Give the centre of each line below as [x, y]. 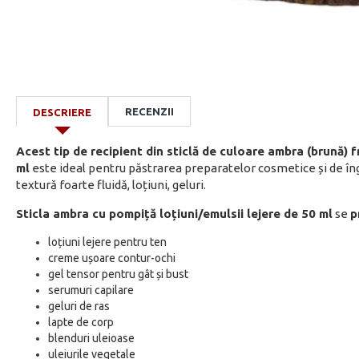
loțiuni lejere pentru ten [107, 242]
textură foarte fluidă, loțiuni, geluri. [112, 185]
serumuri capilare [91, 290]
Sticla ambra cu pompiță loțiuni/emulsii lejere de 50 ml [174, 214]
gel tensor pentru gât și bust [118, 274]
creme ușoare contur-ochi [112, 258]
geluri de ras [79, 306]
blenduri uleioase [91, 338]
